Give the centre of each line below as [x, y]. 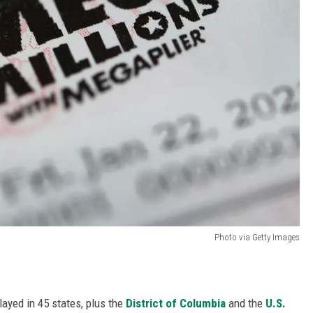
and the [246, 304]
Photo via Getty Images [257, 238]
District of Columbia [176, 304]
